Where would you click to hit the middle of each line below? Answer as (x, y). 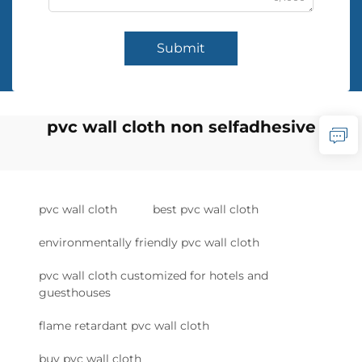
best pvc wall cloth (206, 209)
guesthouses (75, 293)
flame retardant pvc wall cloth (124, 326)
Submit (181, 48)
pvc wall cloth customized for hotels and (154, 276)
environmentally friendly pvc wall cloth (149, 242)
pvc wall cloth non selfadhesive (181, 127)
